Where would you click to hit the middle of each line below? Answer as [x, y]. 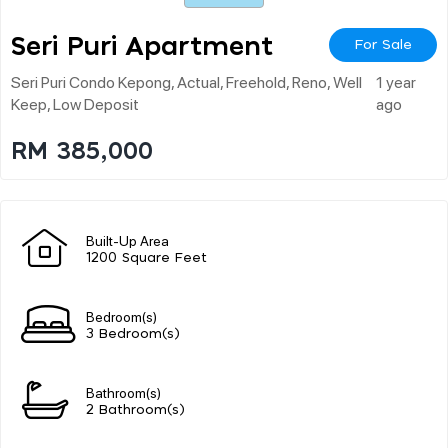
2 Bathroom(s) [135, 410]
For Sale [383, 44]
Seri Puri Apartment [142, 46]
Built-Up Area [127, 239]
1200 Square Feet [146, 258]
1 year [396, 81]
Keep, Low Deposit [75, 103]
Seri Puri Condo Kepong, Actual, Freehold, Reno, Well [186, 81]
